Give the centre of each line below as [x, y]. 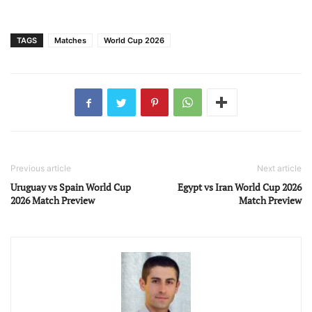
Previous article [41, 169]
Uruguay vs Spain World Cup [71, 187]
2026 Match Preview [53, 201]
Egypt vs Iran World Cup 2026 [240, 187]
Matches [70, 41]
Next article [279, 169]
